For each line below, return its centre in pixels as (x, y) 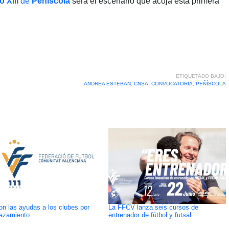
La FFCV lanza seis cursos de (153, 207)
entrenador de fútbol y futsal (150, 215)
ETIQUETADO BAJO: (201, 76)
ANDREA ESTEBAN (107, 83)
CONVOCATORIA (172, 83)
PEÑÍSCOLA (211, 83)
